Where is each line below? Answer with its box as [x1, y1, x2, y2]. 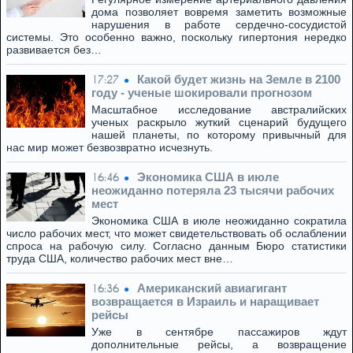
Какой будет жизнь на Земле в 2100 [137, 72, 340, 86]
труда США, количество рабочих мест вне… [6, 252, 233, 265]
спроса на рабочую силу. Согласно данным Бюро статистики [6, 240, 347, 252]
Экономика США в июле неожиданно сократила [91, 214, 347, 227]
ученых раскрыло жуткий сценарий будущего [91, 116, 347, 128]
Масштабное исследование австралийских [91, 103, 347, 116]
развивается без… [6, 43, 102, 56]
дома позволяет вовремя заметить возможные [91, 6, 347, 18]
